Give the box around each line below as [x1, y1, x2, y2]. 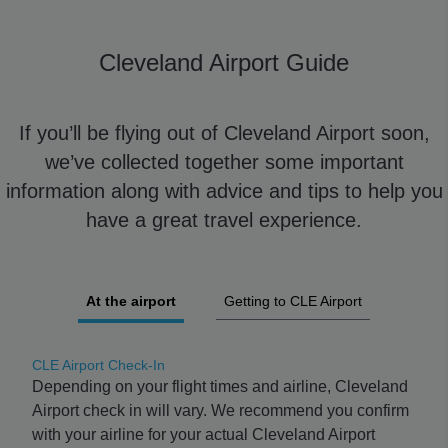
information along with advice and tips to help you [5, 180, 443, 202]
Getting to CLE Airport [224, 293, 362, 309]
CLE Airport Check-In [32, 357, 165, 373]
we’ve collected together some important [44, 151, 404, 173]
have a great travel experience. [86, 209, 362, 231]
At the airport [86, 293, 176, 309]
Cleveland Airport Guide [99, 49, 349, 76]
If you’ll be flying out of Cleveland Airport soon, [18, 122, 430, 144]
